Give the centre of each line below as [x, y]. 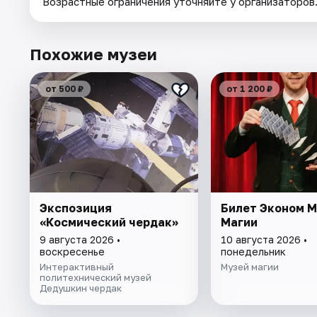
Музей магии [249, 267]
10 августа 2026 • [264, 240]
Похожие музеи [93, 54]
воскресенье [72, 252]
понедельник [253, 252]
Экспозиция [76, 208]
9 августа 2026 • [80, 240]
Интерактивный [77, 267]
